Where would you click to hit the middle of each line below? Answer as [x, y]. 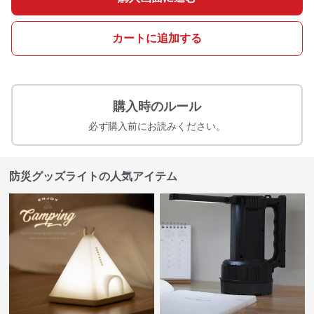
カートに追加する [157, 38]
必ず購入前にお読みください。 [157, 126]
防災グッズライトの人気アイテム [94, 176]
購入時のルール [157, 107]
